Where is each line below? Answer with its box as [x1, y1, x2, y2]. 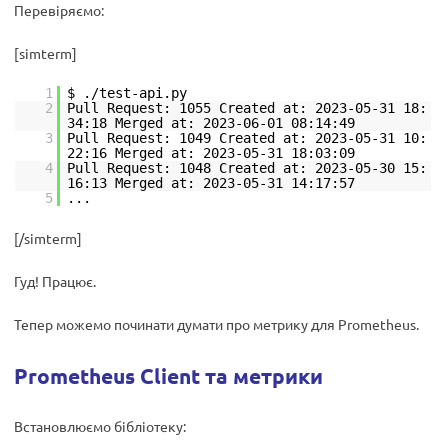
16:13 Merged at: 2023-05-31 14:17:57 [67, 175, 355, 191]
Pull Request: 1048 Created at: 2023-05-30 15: [67, 160, 427, 176]
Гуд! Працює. [14, 272, 96, 290]
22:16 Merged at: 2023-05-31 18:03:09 [67, 145, 355, 161]
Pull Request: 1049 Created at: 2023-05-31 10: [67, 130, 427, 146]
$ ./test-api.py [67, 85, 187, 101]
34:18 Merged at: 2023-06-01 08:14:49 [67, 115, 355, 131]
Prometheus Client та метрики [14, 362, 323, 389]
